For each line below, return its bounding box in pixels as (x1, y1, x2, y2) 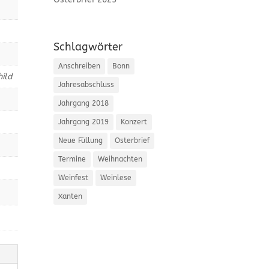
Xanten (58, 192, 83, 201)
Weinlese (100, 174, 132, 183)
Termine (58, 155, 86, 164)
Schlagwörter (53, 40, 123, 54)
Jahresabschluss (58, 80, 115, 89)
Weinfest (58, 174, 89, 183)
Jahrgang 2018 (58, 99, 109, 108)
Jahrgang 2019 (58, 118, 109, 127)
